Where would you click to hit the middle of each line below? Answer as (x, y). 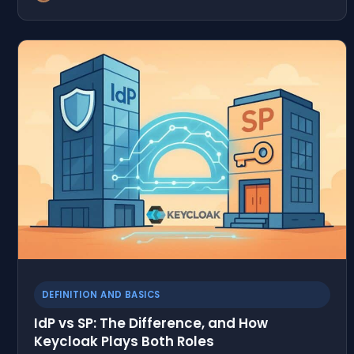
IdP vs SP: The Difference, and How (151, 323)
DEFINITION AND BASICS (101, 294)
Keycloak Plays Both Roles (124, 341)
